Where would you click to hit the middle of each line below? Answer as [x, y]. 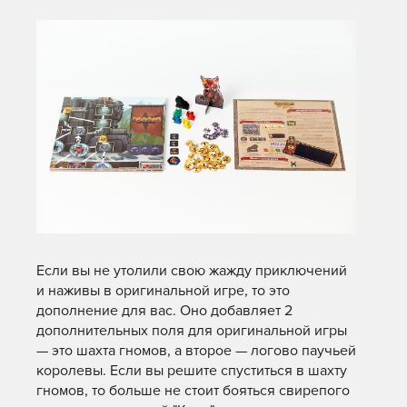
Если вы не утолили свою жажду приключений [192, 271]
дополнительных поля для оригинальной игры [192, 331]
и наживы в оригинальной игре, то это [163, 291]
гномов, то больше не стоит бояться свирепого [193, 391]
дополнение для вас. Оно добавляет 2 [164, 311]
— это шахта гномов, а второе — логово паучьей [196, 351]
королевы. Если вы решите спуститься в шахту [192, 371]
